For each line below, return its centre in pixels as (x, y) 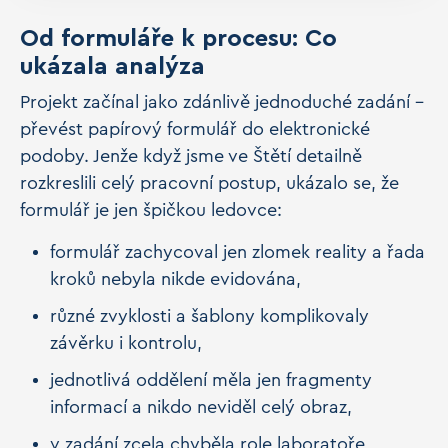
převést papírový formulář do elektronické (195, 129)
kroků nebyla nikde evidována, (178, 279)
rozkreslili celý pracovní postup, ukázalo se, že (209, 183)
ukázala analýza (116, 67)
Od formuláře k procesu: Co (178, 39)
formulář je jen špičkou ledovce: (153, 210)
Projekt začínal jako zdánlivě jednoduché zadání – (222, 102)
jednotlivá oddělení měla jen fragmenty (211, 380)
